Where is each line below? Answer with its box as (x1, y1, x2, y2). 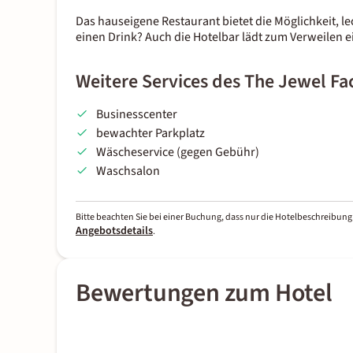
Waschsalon (95, 162, 160, 180)
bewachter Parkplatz (95, 124, 205, 143)
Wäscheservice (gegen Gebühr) (95, 143, 259, 162)
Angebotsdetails (76, 223, 153, 240)
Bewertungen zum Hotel (76, 275, 333, 312)
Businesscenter (95, 106, 177, 124)
